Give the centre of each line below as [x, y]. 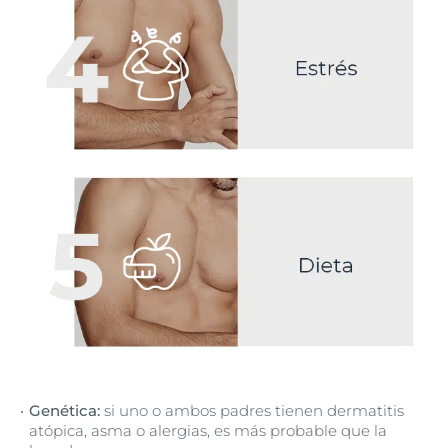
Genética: [64, 411]
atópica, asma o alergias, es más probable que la [208, 431]
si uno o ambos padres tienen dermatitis [252, 411]
